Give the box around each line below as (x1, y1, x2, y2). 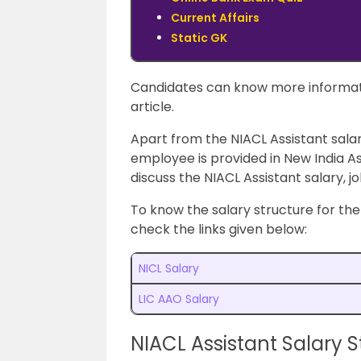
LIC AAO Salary (139, 291, 219, 307)
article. (131, 98, 174, 116)
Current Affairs (171, 10, 259, 26)
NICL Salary (139, 260, 199, 276)
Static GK (171, 30, 227, 46)
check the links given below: (131, 220, 307, 239)
